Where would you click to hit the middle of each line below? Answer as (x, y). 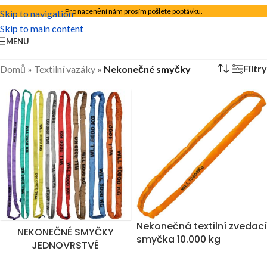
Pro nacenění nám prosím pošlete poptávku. (133, 11)
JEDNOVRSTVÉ (65, 245)
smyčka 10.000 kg (178, 239)
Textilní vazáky (65, 69)
